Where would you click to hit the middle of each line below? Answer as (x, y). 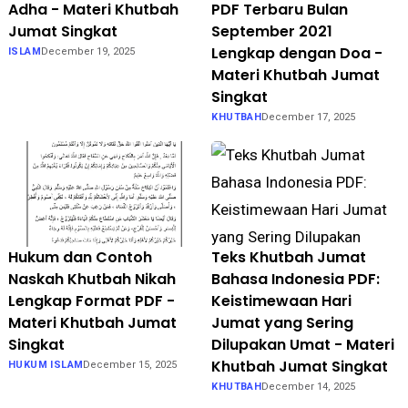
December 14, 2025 (309, 387)
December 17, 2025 (309, 117)
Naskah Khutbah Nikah (92, 280)
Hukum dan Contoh (80, 258)
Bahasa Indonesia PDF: (296, 280)
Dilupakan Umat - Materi (303, 345)
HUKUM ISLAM (46, 365)
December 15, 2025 (130, 365)
